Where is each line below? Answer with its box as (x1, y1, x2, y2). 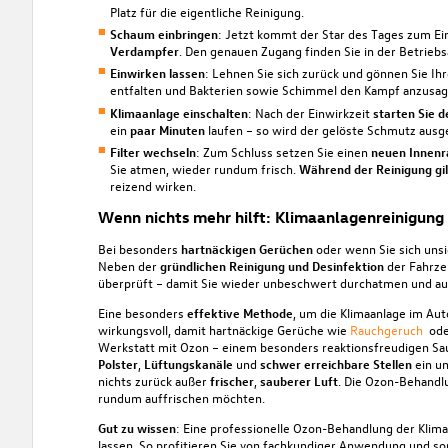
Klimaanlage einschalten (109, 103, 248, 121)
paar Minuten (129, 120, 205, 138)
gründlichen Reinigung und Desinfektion (159, 256, 384, 274)
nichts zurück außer (97, 371, 210, 389)
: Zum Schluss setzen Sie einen (195, 142, 371, 160)
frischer (209, 371, 254, 389)
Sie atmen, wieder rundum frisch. (109, 159, 299, 177)
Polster (97, 354, 138, 372)
